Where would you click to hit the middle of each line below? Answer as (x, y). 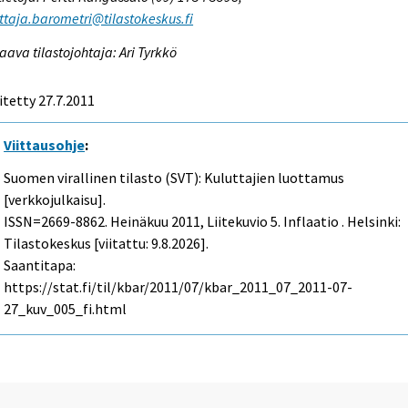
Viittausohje (45, 144)
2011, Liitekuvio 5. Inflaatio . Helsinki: (285, 222)
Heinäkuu (140, 222)
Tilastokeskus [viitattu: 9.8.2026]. (107, 244)
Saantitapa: (40, 265)
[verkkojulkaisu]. (55, 200)
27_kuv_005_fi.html (66, 309)
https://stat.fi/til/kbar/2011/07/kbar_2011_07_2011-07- (178, 287)
